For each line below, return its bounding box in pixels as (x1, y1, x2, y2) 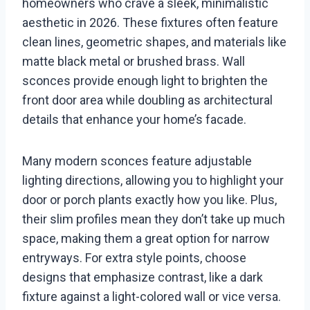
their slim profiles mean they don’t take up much (22, 212, 285, 227)
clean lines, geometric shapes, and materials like (22, 35, 286, 50)
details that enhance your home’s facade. (22, 112, 246, 127)
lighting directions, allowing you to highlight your (22, 173, 284, 188)
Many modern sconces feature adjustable (22, 154, 252, 169)
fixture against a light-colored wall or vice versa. (22, 289, 281, 304)
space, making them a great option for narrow (22, 231, 270, 246)
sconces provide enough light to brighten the (22, 73, 268, 89)
